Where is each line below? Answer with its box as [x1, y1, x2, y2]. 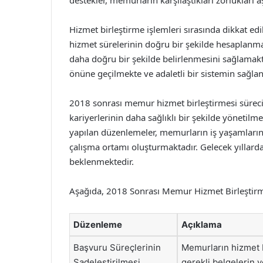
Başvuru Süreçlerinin [73, 242, 161, 253]
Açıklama [181, 219, 222, 230]
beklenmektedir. [69, 156, 134, 167]
